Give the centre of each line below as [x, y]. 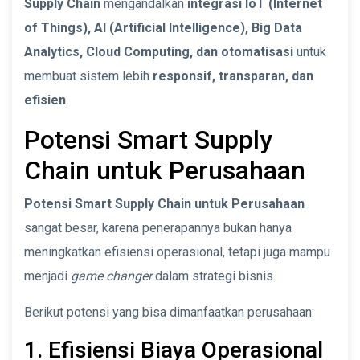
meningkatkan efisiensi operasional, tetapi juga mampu [177, 252]
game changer [111, 276]
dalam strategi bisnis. [214, 276]
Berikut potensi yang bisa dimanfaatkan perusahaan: [169, 312]
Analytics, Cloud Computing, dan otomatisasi [159, 51]
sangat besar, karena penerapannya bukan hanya [158, 227]
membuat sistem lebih [88, 76]
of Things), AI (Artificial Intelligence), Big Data [163, 27]
